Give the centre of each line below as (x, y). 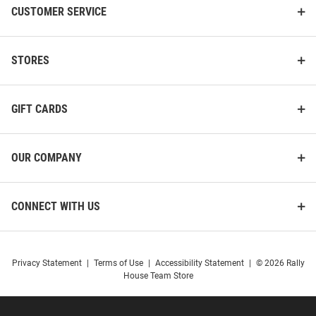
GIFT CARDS (39, 109)
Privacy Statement (47, 263)
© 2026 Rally (280, 263)
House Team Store (158, 276)
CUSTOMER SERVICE (59, 12)
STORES (30, 61)
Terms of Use (118, 263)
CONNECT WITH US (56, 207)
